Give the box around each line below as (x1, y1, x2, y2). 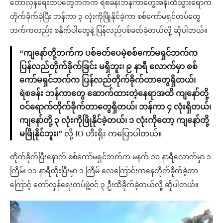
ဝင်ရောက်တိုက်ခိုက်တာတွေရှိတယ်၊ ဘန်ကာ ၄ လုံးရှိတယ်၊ (19, 103, 211, 111)
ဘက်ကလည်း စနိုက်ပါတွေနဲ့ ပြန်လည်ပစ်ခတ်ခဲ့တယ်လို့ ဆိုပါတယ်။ (10, 27, 207, 35)
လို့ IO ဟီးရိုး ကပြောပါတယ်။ (62, 129, 162, 138)
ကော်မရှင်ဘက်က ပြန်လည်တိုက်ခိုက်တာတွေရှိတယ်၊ (19, 76, 196, 85)
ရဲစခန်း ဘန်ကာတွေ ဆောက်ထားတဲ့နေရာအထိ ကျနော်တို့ (19, 89, 209, 98)
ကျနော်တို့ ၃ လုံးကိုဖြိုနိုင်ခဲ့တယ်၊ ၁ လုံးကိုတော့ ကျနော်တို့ (19, 116, 209, 125)
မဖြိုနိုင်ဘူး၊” (19, 129, 62, 138)
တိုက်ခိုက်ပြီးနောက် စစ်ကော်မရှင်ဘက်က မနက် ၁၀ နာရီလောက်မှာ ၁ (10, 153, 211, 161)
